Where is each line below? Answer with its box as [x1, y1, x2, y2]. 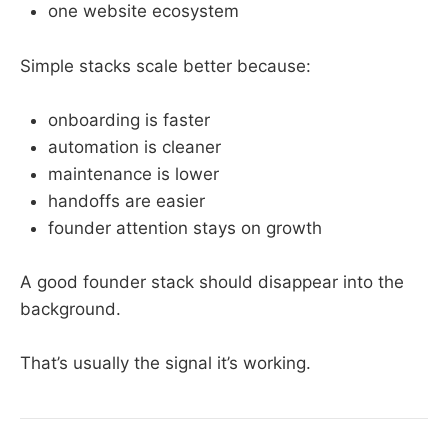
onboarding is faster [48, 109, 210, 130]
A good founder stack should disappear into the [20, 271, 404, 292]
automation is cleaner [48, 136, 221, 157]
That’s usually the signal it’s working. [20, 353, 311, 374]
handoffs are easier [48, 190, 205, 211]
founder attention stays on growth [48, 217, 322, 238]
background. [20, 298, 121, 319]
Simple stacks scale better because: [20, 55, 311, 76]
